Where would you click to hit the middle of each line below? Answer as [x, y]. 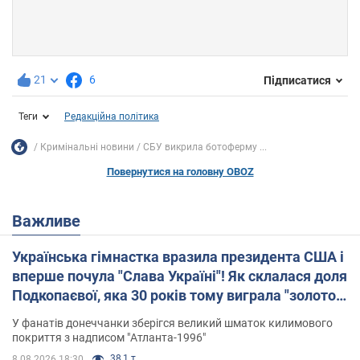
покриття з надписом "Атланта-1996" [109, 338]
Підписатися [297, 80]
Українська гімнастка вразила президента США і [178, 257]
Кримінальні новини [87, 147]
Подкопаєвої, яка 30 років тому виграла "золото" [176, 296]
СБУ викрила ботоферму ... [205, 147]
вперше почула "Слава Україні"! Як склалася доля [180, 276]
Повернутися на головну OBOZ [180, 172]
